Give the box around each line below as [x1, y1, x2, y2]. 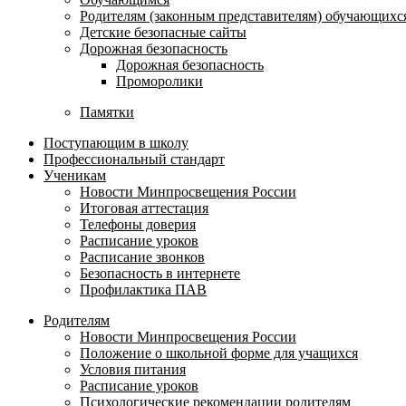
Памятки [80, 104, 134, 120]
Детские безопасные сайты [80, 24, 246, 40]
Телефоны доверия [80, 217, 196, 232]
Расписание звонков [80, 249, 205, 265]
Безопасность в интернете [80, 266, 240, 281]
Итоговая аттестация [80, 200, 208, 216]
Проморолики [116, 73, 203, 89]
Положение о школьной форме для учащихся [80, 345, 358, 361]
